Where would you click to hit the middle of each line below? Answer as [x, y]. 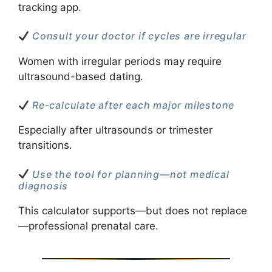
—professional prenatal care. [88, 226]
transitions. [45, 145]
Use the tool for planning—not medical [129, 174]
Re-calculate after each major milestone [132, 105]
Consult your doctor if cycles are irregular [138, 36]
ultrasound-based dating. [81, 76]
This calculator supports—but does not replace [133, 210]
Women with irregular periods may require [120, 61]
